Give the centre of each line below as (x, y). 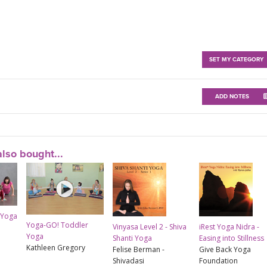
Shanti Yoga (132, 238)
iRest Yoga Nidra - (229, 227)
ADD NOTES (232, 96)
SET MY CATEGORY (236, 59)
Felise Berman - (139, 250)
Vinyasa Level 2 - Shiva (150, 227)
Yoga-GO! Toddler (57, 225)
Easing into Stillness (232, 238)
